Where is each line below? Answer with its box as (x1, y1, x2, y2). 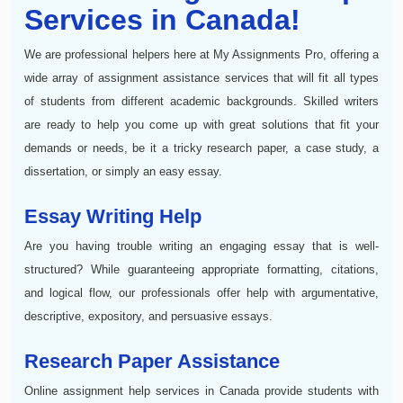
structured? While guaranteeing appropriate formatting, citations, (24, 262, 379, 276)
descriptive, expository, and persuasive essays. (24, 309, 273, 323)
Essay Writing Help (24, 204, 201, 228)
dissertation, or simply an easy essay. (24, 164, 222, 178)
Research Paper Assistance (24, 349, 280, 372)
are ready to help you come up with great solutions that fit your (24, 117, 379, 131)
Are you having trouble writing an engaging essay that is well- (24, 238, 379, 253)
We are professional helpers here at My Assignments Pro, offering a (24, 47, 379, 61)
